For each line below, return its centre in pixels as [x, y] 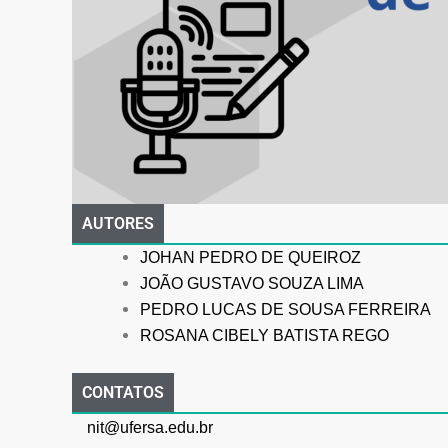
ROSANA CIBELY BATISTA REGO [264, 336]
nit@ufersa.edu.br [150, 428]
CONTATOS [123, 393]
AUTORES [118, 224]
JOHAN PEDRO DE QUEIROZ [250, 258]
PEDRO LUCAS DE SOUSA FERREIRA [285, 310]
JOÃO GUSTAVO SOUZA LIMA [252, 284]
